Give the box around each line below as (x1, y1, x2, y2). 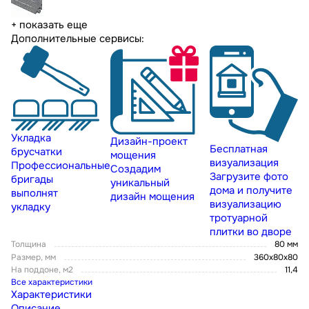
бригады (11, 172, 53, 187)
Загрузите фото (210, 170, 288, 184)
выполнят (11, 186, 58, 201)
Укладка (11, 131, 51, 146)
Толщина (11, 239, 46, 250)
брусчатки (11, 145, 62, 159)
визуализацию (210, 197, 281, 212)
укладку (11, 200, 50, 215)
